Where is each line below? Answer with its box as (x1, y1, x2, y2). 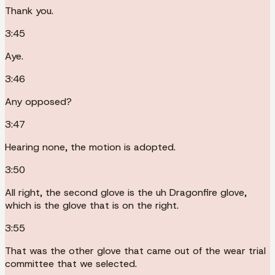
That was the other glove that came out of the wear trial (5, 244, 266, 257)
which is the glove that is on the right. (5, 198, 179, 212)
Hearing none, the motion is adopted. (5, 140, 176, 153)
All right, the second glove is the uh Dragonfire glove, (5, 185, 247, 199)
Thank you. (5, 4, 53, 17)
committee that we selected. (5, 257, 137, 270)
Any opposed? (5, 95, 72, 108)
